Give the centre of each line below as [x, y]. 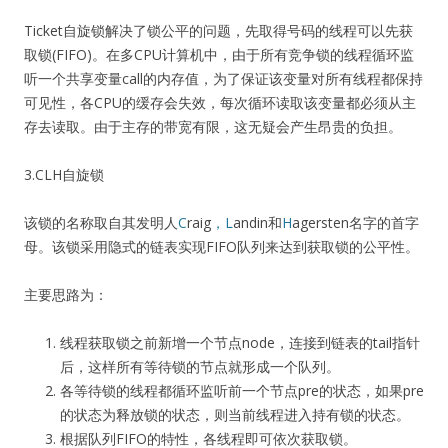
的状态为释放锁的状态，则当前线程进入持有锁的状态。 [235, 414]
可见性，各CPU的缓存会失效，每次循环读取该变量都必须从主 [220, 102]
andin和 [257, 222]
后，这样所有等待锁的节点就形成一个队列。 [200, 366]
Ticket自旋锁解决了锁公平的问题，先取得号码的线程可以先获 [218, 30]
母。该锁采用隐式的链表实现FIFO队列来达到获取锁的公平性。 [221, 246]
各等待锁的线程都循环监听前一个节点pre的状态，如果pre [242, 390]
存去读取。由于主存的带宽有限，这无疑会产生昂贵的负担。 [213, 126]
